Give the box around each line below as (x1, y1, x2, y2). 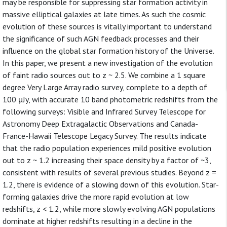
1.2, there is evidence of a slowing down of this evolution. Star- (3, 179, 219, 190)
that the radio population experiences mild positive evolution (3, 143, 211, 153)
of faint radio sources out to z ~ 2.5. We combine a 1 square (3, 70, 206, 80)
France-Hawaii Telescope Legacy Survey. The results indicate (3, 131, 207, 141)
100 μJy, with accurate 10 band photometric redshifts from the (3, 94, 218, 104)
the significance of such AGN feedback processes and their (3, 33, 199, 44)
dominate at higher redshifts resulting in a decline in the (3, 216, 192, 226)
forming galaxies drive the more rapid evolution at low (3, 192, 189, 202)
